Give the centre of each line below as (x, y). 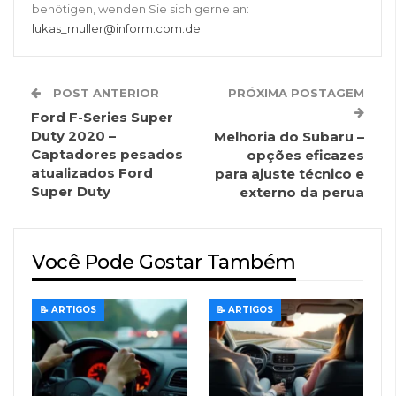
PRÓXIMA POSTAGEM (296, 92)
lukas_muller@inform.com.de (116, 28)
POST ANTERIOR (104, 92)
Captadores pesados (107, 154)
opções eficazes (305, 155)
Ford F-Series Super (102, 117)
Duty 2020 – (73, 135)
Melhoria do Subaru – (289, 136)
